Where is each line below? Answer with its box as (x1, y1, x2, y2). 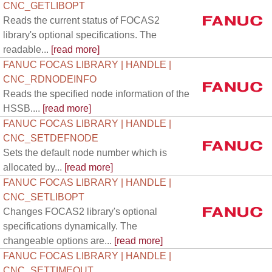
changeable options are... (3, 236, 112, 246)
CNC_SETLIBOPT (3, 192, 84, 202)
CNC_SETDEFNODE (3, 133, 98, 143)
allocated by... (3, 162, 62, 172)
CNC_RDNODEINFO (3, 74, 97, 84)
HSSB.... (3, 103, 40, 114)
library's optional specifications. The (3, 30, 157, 40)
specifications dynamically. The (3, 221, 137, 231)
